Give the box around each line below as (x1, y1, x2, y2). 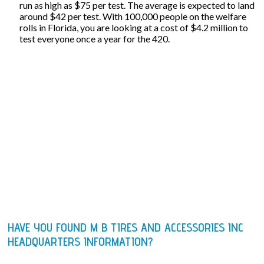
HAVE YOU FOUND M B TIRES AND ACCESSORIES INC (8, 220, 244, 235)
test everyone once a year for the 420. (19, 32, 170, 44)
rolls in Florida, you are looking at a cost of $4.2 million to (19, 21, 249, 33)
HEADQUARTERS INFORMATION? (8, 234, 153, 249)
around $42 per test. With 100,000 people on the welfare (19, 10, 247, 22)
